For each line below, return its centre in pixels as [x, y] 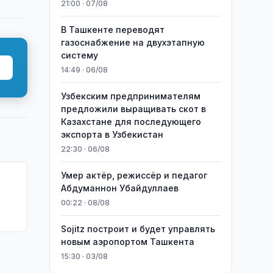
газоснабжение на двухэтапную [133, 42]
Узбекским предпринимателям [130, 96]
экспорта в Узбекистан [112, 134]
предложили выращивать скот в [133, 109]
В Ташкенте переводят [112, 30]
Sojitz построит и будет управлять [138, 229]
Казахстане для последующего [131, 122]
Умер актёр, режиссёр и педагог [134, 175]
